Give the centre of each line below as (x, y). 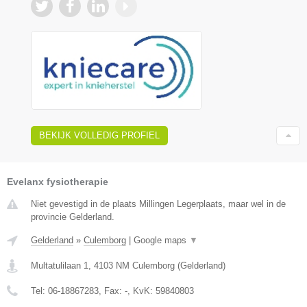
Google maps (161, 240)
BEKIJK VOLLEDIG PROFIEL (99, 135)
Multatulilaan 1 (60, 265)
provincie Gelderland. (73, 217)
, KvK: (142, 291)
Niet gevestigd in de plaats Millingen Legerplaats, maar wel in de (158, 204)
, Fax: (112, 291)
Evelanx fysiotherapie (58, 181)
